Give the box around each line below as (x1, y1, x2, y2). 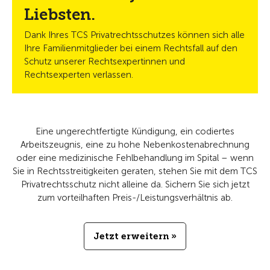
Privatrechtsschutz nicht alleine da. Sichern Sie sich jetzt (20, 179, 250, 190)
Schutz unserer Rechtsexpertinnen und (24, 56, 185, 67)
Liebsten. (24, 5, 95, 24)
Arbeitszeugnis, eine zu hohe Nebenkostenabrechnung (20, 139, 250, 150)
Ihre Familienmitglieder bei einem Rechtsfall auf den (24, 43, 237, 54)
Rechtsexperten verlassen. (24, 69, 133, 80)
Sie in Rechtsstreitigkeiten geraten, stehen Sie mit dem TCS (13, 166, 257, 177)
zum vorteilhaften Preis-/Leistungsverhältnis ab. (37, 192, 233, 203)
